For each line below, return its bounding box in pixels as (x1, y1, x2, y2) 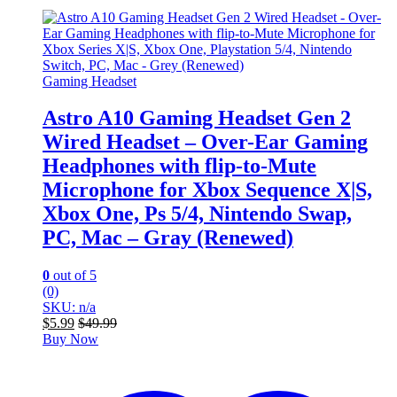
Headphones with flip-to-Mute (43, 154, 316, 178)
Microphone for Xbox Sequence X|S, (43, 178, 372, 202)
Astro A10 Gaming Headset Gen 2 (43, 106, 351, 130)
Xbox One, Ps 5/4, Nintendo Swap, (43, 202, 352, 226)
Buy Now (43, 331, 98, 347)
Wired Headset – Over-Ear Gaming (43, 130, 368, 154)
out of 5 (50, 268, 97, 284)
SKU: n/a (43, 300, 96, 315)
